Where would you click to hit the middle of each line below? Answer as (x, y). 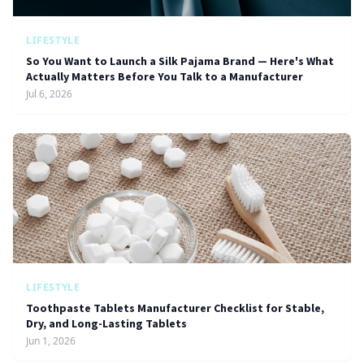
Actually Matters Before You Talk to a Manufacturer (165, 76)
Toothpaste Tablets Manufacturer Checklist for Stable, (175, 308)
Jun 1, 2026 (51, 341)
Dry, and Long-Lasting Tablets (106, 323)
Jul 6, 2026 (49, 94)
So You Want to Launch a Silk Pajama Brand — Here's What (180, 61)
